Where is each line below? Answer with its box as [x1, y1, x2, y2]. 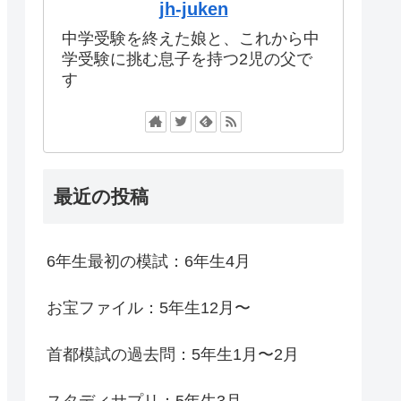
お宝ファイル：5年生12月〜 [47, 299, 251, 318]
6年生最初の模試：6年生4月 [47, 252, 251, 271]
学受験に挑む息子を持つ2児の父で [62, 49, 312, 68]
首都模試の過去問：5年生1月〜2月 [47, 346, 299, 364]
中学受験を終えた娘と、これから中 [62, 29, 320, 47]
